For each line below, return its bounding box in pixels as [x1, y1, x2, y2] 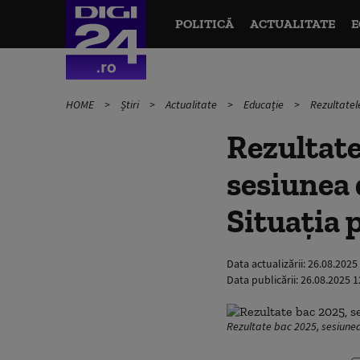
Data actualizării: [227, 256, 308, 271]
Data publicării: [227, 272, 301, 287]
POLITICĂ [174, 16, 234, 31]
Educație [243, 97, 286, 112]
